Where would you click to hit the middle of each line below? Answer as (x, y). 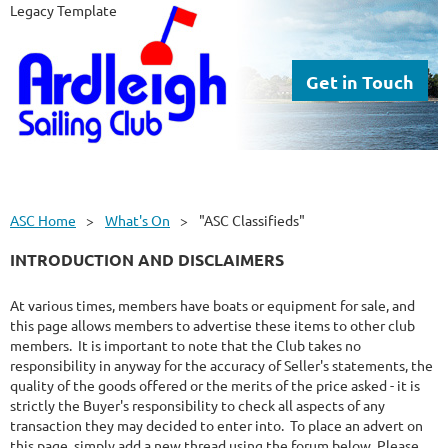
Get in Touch (360, 81)
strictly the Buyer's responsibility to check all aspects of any (197, 404)
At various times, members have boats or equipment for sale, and (212, 304)
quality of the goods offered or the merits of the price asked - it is (215, 384)
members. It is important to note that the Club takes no (185, 344)
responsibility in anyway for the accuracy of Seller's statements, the (221, 364)
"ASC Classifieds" (252, 220)
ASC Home (43, 220)
